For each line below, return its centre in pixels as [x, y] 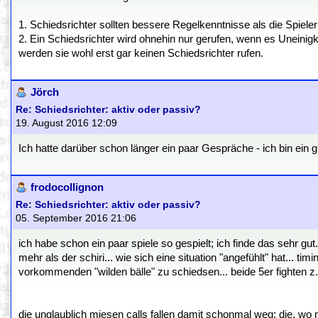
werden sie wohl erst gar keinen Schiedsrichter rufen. [141, 53]
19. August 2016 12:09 [66, 123]
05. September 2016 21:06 [76, 218]
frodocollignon [67, 187]
